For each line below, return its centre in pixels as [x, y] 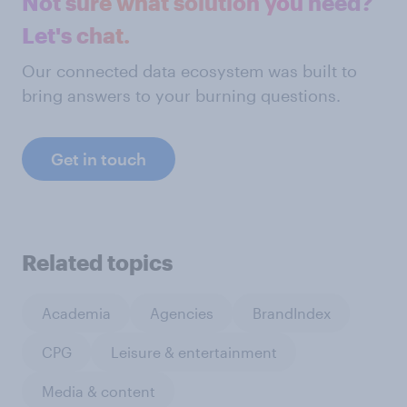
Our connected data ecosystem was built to [189, 71]
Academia [76, 313]
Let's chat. [76, 35]
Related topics [97, 262]
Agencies [181, 313]
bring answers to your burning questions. [181, 95]
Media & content [98, 391]
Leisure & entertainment [194, 352]
